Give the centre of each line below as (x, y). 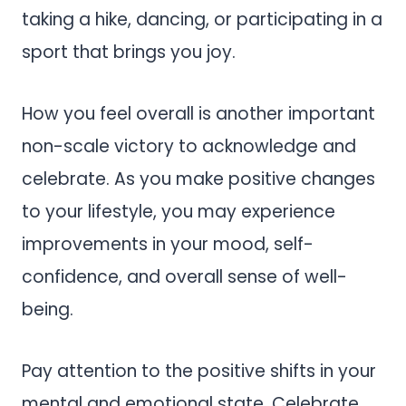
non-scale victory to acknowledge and (189, 147)
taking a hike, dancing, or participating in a (202, 20)
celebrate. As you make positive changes (198, 179)
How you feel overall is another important (198, 114)
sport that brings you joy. (129, 53)
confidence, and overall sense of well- (184, 277)
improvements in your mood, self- (168, 245)
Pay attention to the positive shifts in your (199, 372)
